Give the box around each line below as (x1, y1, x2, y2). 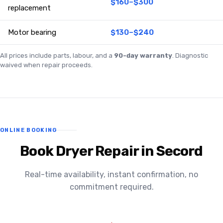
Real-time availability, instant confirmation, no (25, 170, 198, 180)
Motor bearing (8, 28, 56, 37)
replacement (8, 3, 51, 13)
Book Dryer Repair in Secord (20, 143, 203, 160)
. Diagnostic (172, 52, 208, 60)
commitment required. (69, 182, 154, 192)
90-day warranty (114, 52, 172, 60)
